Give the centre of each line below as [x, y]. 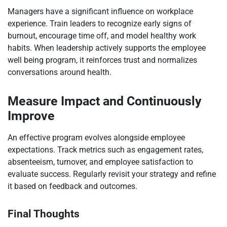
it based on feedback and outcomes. [72, 186]
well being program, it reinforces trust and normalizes [102, 60]
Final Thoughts [44, 214]
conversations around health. [60, 72]
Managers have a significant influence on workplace [100, 11]
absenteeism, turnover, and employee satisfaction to [100, 162]
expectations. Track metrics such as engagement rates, [105, 149]
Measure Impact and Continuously [105, 101]
